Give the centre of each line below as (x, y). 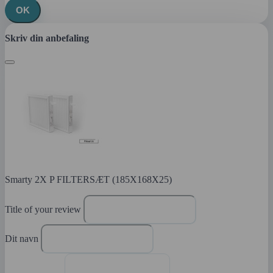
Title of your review (44, 209)
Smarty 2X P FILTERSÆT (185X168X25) (88, 179)
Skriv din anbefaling (47, 38)
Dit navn (23, 238)
